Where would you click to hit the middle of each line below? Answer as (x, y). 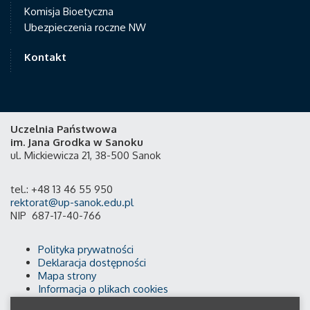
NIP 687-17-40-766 (56, 216)
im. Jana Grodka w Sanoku (77, 142)
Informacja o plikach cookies (103, 289)
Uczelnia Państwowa (64, 129)
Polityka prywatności (86, 249)
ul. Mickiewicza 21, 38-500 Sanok (85, 155)
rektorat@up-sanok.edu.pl (72, 202)
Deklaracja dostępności (92, 263)
